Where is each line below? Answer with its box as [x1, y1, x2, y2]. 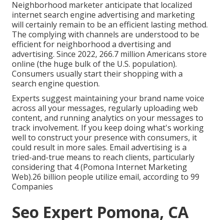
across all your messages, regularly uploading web [12, 103, 198, 114]
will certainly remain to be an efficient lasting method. [12, 19, 208, 30]
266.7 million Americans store [99, 49, 207, 60]
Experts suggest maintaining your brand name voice [12, 93, 204, 104]
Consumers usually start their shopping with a [12, 68, 183, 80]
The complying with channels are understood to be [12, 29, 199, 40]
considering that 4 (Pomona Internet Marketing [12, 162, 187, 173]
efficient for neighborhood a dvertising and [12, 39, 171, 50]
